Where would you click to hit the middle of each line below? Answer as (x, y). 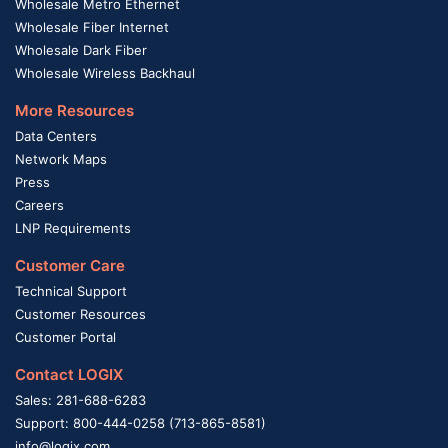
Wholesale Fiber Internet (92, 26)
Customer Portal (65, 336)
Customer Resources (80, 313)
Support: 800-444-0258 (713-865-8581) (140, 422)
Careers (39, 204)
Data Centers (56, 135)
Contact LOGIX (69, 374)
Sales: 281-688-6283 (80, 399)
